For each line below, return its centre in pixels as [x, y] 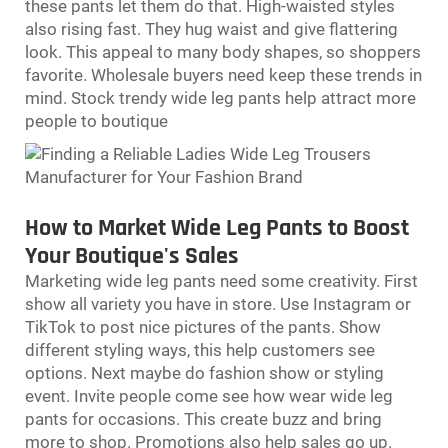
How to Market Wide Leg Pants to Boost [217, 227]
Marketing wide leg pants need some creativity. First [221, 280]
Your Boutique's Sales [132, 255]
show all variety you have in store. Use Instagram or [218, 303]
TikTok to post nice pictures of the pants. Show [203, 326]
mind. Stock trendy [98, 97]
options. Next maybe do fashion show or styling [204, 372]
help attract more [348, 97]
